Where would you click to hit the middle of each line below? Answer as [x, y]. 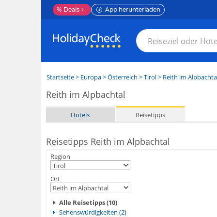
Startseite [60, 77]
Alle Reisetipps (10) [88, 202]
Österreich [122, 77]
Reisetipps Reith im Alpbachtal [108, 141]
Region [60, 156]
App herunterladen [132, 9]
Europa [91, 77]
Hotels [80, 115]
